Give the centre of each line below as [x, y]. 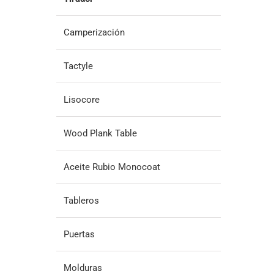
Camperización [94, 32]
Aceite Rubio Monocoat [112, 167]
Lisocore [81, 99]
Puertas [79, 234]
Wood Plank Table [100, 133]
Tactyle [78, 66]
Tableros [81, 200]
